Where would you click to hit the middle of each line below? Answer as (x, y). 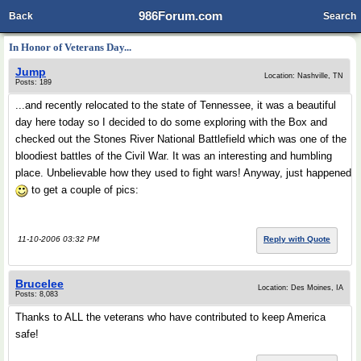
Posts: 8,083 (37, 294)
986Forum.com (180, 16)
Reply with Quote (297, 239)
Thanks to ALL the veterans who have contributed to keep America (170, 317)
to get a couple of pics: (83, 190)
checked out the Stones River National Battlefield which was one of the (181, 139)
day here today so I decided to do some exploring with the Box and (171, 122)
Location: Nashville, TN (304, 76)
